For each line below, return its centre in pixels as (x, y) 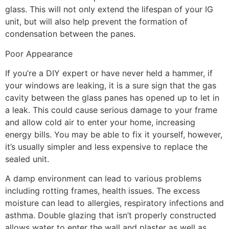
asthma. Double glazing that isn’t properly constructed (111, 215)
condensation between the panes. (70, 34)
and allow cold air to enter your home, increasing (100, 122)
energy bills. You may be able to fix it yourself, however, (114, 134)
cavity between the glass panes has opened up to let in (112, 97)
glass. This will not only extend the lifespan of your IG (109, 9)
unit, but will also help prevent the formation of (96, 22)
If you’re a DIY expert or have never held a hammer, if (109, 73)
